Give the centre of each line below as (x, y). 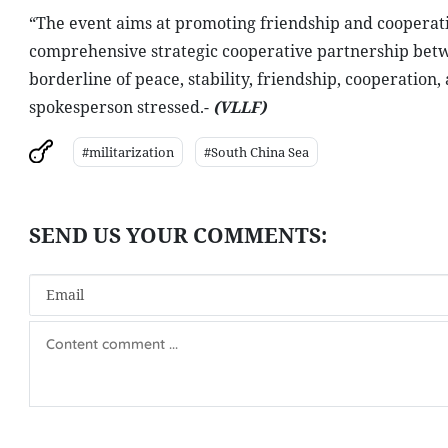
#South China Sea (256, 152)
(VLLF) (239, 107)
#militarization (127, 152)
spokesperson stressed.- (120, 107)
